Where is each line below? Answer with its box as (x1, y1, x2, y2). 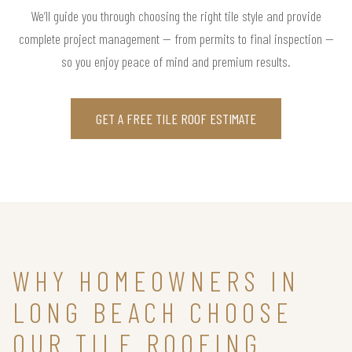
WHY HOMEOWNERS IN (13, 262, 300, 297)
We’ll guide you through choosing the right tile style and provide (31, 6, 321, 24)
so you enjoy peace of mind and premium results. (61, 52, 291, 70)
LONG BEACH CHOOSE (13, 294, 293, 328)
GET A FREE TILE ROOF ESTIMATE (96, 109, 256, 127)
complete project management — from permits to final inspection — (18, 29, 334, 47)
